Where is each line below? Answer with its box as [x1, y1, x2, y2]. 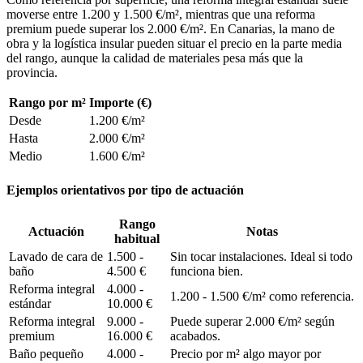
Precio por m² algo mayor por [170, 347, 321, 361]
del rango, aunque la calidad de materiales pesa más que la [6, 50, 303, 65]
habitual [114, 232, 160, 246]
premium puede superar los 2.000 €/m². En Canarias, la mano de [6, 21, 335, 36]
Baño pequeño [9, 347, 83, 361]
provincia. [6, 65, 58, 79]
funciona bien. [170, 264, 243, 279]
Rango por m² [9, 95, 86, 109]
